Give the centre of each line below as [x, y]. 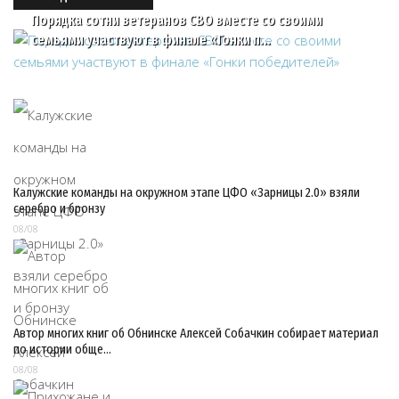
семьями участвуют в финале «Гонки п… [151, 40]
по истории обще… [62, 349]
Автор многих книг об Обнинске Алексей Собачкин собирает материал [196, 333]
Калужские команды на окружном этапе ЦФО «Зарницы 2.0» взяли [187, 192]
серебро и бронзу [59, 208]
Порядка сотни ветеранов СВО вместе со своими [177, 20]
